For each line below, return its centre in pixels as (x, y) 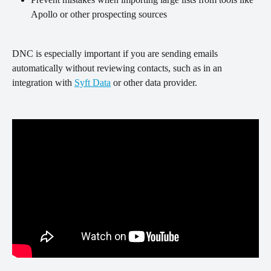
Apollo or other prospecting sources (99, 15)
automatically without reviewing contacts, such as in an (118, 68)
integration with (43, 82)
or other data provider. (155, 82)
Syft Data (93, 82)
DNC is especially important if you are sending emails (116, 53)
